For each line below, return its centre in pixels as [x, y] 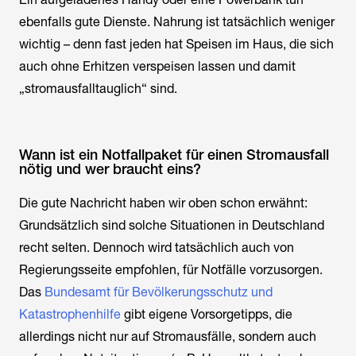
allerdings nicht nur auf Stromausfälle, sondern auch [168, 337]
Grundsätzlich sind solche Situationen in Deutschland [172, 225]
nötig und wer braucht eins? [110, 169]
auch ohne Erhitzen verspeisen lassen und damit [157, 66]
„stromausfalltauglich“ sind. [98, 89]
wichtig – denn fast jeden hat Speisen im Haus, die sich [176, 44]
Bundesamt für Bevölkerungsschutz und [157, 292]
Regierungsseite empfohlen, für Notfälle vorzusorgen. [171, 270]
